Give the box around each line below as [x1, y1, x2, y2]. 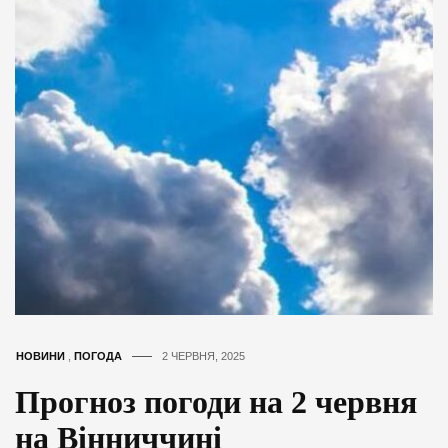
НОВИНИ [16, 349, 65, 362]
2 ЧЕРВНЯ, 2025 [162, 349, 245, 362]
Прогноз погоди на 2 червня [15, 383, 417, 420]
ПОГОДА [74, 349, 122, 362]
